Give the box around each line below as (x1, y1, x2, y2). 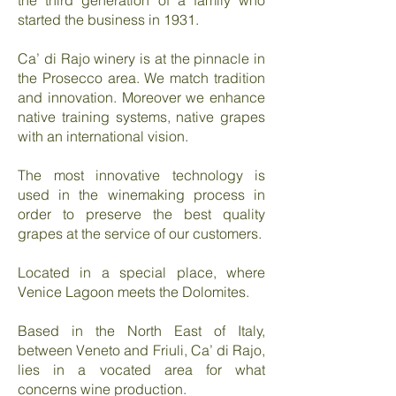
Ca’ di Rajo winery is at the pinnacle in (18, 49, 265, 67)
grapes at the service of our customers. (18, 225, 262, 242)
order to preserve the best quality (18, 205, 265, 223)
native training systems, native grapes (18, 108, 265, 126)
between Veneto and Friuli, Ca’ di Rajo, (18, 341, 265, 359)
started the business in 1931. (18, 11, 199, 28)
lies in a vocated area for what (18, 361, 265, 378)
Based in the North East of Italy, (18, 322, 265, 339)
